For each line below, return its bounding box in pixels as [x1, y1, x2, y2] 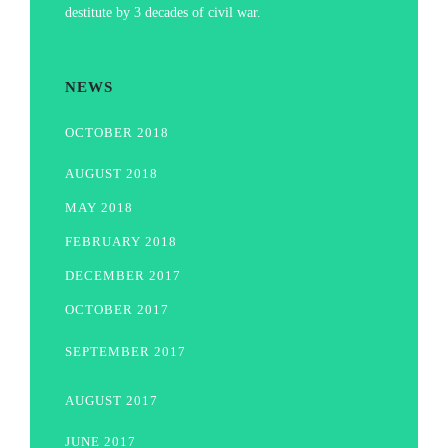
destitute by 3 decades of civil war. [65, 4, 261, 20]
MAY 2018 [65, 201, 133, 215]
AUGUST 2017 [65, 393, 158, 408]
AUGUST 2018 [65, 167, 158, 181]
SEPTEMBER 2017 [65, 344, 186, 359]
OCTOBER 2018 [65, 125, 169, 140]
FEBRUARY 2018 [65, 235, 177, 249]
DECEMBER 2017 [65, 269, 181, 283]
